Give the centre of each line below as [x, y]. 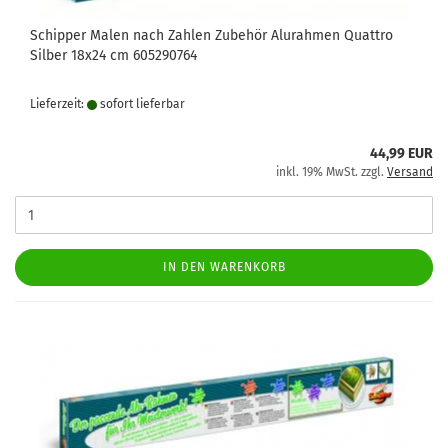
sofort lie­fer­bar [141, 104]
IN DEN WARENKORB [224, 267]
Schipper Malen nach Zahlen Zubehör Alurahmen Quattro [211, 35]
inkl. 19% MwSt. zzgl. [331, 172]
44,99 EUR [401, 153]
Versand [410, 172]
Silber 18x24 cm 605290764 [113, 55]
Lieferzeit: [58, 104]
